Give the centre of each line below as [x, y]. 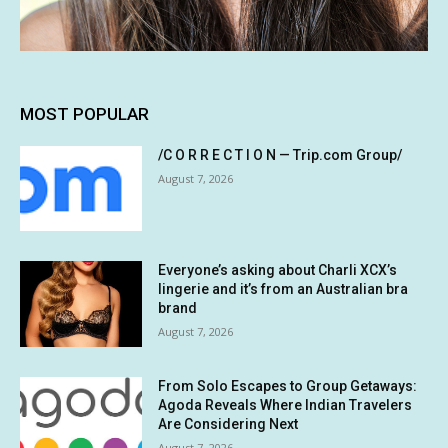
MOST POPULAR [84, 113]
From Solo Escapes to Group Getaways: [288, 385]
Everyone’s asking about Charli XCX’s [278, 270]
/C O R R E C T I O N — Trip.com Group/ [280, 154]
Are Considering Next [228, 423]
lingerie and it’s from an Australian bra [283, 289]
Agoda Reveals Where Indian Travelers [285, 404]
